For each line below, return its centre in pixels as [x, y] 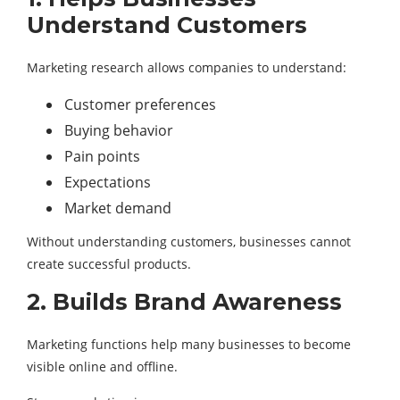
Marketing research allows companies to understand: [187, 67]
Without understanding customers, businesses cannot [189, 242]
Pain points [102, 156]
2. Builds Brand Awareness [184, 302]
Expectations [108, 182]
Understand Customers [167, 25]
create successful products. [109, 264]
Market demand [118, 208]
